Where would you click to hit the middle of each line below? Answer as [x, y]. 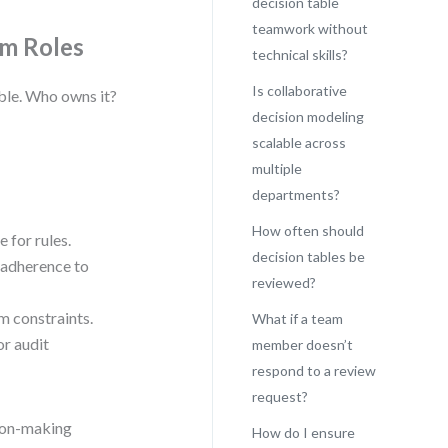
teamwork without [309, 28]
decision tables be [308, 256]
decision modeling [307, 116]
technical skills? [299, 54]
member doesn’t [302, 344]
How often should [307, 230]
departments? [295, 194]
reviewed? [283, 282]
